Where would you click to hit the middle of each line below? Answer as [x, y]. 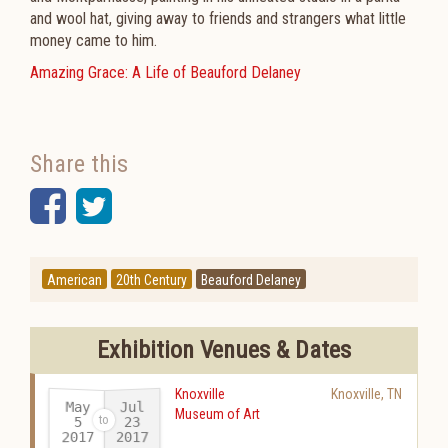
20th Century [151, 280]
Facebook [145, 205]
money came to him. [93, 40]
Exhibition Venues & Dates [224, 350]
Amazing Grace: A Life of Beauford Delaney [165, 72]
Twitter [169, 205]
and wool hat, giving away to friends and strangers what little [218, 18]
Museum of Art [217, 414]
